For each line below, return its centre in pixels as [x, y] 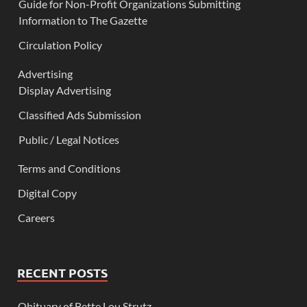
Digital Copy [47, 193]
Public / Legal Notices [69, 139]
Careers [36, 217]
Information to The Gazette [83, 20]
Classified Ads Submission [80, 114]
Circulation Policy [60, 45]
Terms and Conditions [69, 168]
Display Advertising [65, 90]
